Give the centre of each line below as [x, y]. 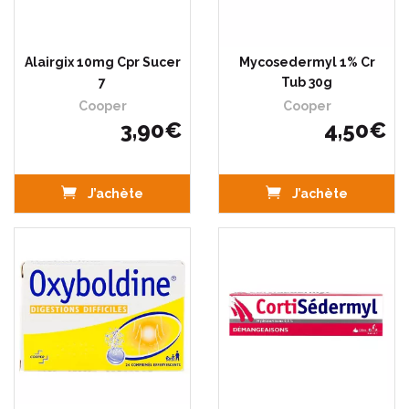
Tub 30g [307, 82]
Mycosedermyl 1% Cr [307, 62]
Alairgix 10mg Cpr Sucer [102, 62]
